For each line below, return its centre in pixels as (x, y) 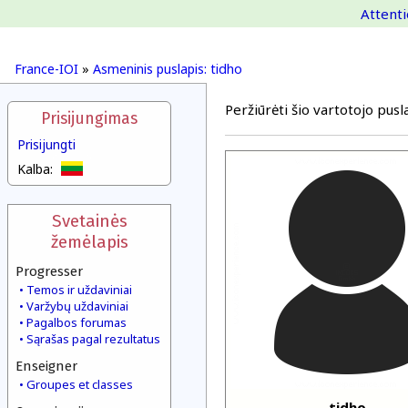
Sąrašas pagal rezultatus (93, 339)
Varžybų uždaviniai (77, 306)
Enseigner (46, 366)
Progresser (49, 271)
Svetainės (89, 221)
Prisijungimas (89, 119)
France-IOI (46, 69)
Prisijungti (46, 144)
